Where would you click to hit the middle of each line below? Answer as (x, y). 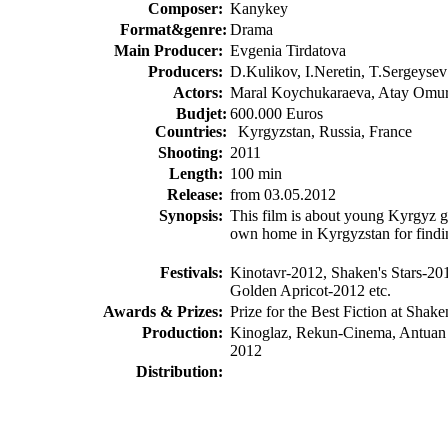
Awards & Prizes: (164, 312)
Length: (197, 174)
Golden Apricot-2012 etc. (310, 291)
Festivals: (193, 273)
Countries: (190, 132)
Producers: (187, 72)
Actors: (199, 93)
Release (192, 195)
